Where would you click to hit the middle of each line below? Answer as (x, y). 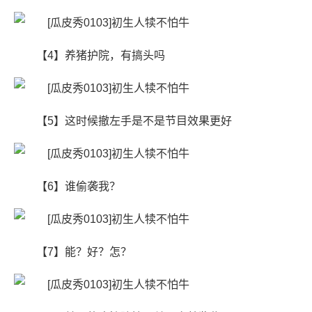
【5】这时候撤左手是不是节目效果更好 (134, 121)
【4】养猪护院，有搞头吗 (101, 55)
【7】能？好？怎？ (84, 252)
